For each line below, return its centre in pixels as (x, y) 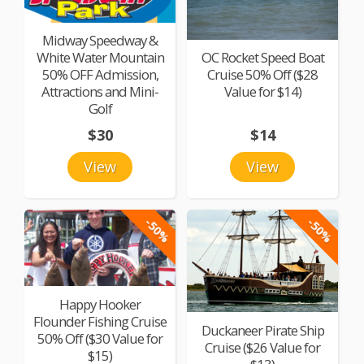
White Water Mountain (100, 58)
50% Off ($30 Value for (100, 338)
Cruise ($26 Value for (263, 347)
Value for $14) (262, 92)
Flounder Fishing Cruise (100, 321)
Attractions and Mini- (100, 92)
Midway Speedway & (100, 41)
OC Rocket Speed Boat (262, 58)
